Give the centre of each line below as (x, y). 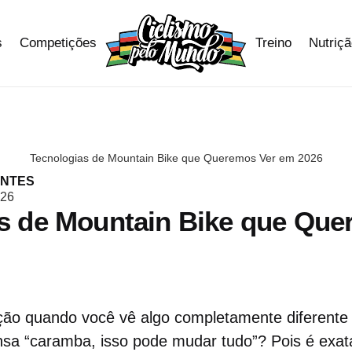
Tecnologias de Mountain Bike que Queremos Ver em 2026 (176, 158)
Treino (273, 43)
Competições (58, 43)
